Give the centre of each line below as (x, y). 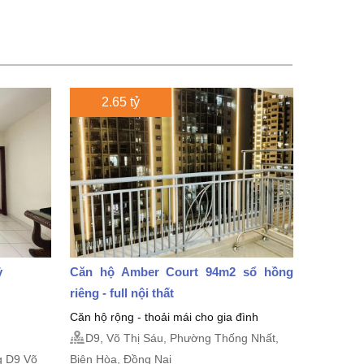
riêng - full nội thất (121, 292)
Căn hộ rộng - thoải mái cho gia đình (164, 316)
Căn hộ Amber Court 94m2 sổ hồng (181, 271)
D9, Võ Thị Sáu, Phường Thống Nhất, (182, 338)
